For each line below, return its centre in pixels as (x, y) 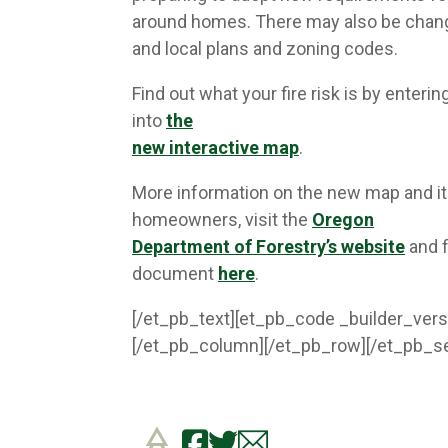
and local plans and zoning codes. (265, 48)
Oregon (343, 219)
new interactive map (215, 147)
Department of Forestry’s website (268, 246)
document (175, 273)
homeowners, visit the (222, 219)
